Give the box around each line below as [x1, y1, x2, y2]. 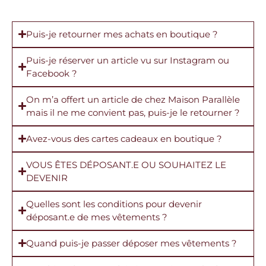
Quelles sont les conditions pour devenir [26, 198, 202, 210]
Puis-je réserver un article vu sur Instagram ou [26, 54, 230, 66]
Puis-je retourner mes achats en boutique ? [26, 28, 218, 40]
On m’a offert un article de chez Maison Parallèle [26, 93, 240, 105]
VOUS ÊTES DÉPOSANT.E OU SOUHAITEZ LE [26, 159, 227, 170]
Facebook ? [26, 67, 78, 79]
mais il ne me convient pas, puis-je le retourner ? [26, 106, 240, 118]
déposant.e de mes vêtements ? [26, 211, 168, 223]
